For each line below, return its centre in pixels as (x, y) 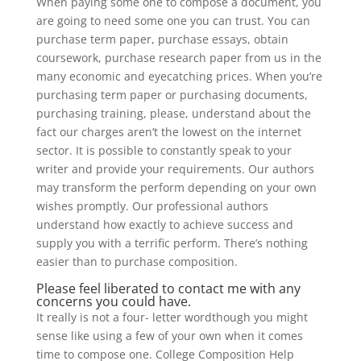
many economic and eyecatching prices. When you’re (179, 76)
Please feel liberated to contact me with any (168, 288)
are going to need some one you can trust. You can (173, 21)
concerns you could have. (113, 301)
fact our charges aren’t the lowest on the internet (168, 132)
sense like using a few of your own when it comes (169, 336)
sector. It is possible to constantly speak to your (164, 150)
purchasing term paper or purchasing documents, (172, 95)
